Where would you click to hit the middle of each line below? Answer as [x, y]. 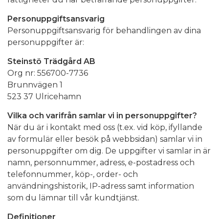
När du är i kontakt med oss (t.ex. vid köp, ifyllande [105, 127]
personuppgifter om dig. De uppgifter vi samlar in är [109, 151]
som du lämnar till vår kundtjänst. [73, 197]
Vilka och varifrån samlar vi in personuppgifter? [102, 115]
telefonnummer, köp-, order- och [73, 174]
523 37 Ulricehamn [44, 96]
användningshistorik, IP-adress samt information [101, 186]
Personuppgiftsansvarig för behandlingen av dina [104, 30]
